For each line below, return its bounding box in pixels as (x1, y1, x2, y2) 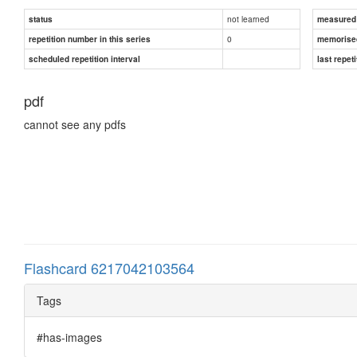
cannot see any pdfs (24, 116, 126, 132)
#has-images (37, 328, 102, 345)
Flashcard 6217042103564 (24, 257, 194, 278)
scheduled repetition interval (29, 53, 140, 65)
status (29, 13, 53, 25)
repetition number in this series (29, 33, 151, 45)
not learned (227, 12, 269, 25)
